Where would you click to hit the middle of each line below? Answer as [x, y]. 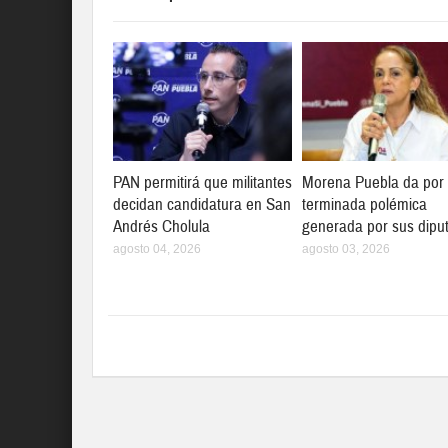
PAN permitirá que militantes [202, 182]
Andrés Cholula [161, 226]
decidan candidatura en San [202, 204]
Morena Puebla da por [373, 182]
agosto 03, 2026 [346, 248]
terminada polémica [365, 204]
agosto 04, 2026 [157, 248]
